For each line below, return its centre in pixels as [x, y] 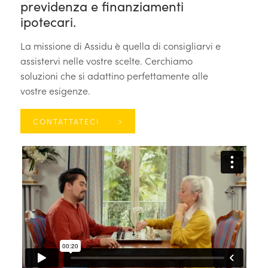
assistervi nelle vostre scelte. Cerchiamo [106, 60]
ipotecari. [48, 22]
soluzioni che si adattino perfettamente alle [114, 75]
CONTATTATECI [68, 121]
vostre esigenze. [55, 90]
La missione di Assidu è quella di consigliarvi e [120, 45]
